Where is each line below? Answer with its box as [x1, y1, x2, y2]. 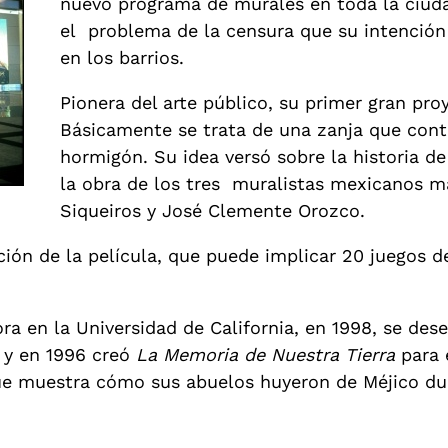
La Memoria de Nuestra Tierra [136, 344, 396, 366]
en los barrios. [60, 47, 185, 69]
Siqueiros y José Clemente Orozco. [60, 200, 366, 222]
